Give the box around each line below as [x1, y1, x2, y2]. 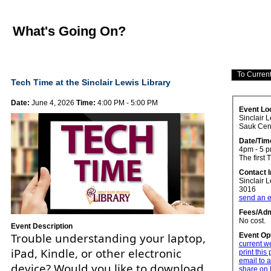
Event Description [11, 222, 73, 231]
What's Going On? [13, 23, 126, 39]
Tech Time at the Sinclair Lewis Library [11, 77, 171, 88]
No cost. [238, 217, 266, 226]
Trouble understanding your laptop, [11, 230, 206, 246]
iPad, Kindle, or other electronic [11, 246, 181, 261]
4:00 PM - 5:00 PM [97, 99, 158, 108]
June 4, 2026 [30, 99, 76, 108]
